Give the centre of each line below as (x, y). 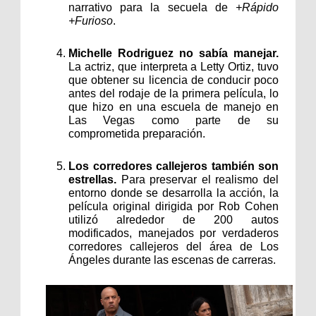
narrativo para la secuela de (152, 8)
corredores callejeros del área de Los (174, 247)
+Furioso (91, 21)
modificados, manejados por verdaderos (174, 233)
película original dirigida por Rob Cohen (174, 207)
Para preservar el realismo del (200, 180)
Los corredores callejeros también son (174, 166)
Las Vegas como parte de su (174, 121)
